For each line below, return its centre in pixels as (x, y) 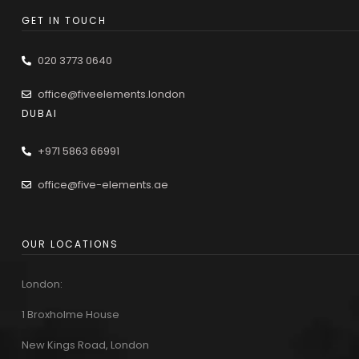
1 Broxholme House (70, 314)
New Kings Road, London (85, 345)
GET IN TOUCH (64, 20)
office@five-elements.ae (103, 184)
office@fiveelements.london (111, 94)
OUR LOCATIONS (70, 244)
